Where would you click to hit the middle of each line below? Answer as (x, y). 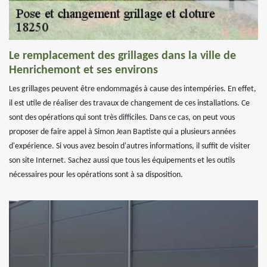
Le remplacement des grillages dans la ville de (122, 56)
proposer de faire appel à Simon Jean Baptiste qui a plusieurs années (122, 132)
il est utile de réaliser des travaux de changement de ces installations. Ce (129, 103)
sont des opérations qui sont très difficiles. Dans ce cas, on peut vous (122, 118)
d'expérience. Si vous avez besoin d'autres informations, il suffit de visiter (130, 146)
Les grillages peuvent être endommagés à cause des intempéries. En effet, (133, 89)
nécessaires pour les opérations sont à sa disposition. (96, 175)
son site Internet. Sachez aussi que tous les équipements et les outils (122, 161)
